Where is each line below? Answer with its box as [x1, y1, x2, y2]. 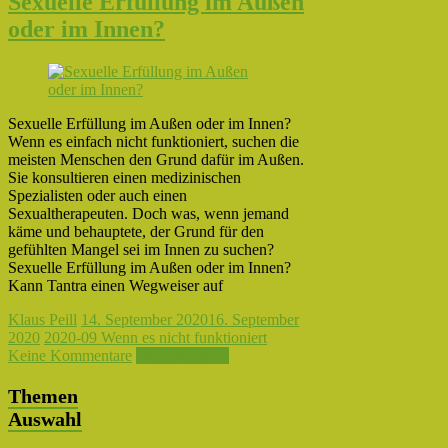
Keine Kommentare [8, 347, 132, 365]
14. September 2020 [81, 311, 208, 329]
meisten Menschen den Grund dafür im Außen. [8, 151, 304, 169]
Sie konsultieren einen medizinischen [8, 169, 241, 187]
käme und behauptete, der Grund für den [8, 223, 264, 241]
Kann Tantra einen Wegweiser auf [8, 277, 223, 295]
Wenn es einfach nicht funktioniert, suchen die [8, 133, 299, 151]
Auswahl [8, 408, 82, 431]
